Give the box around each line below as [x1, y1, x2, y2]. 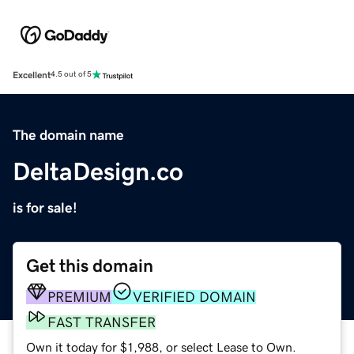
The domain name [13, 127, 124, 142]
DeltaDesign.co [13, 158, 183, 184]
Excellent [13, 70, 51, 80]
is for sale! [13, 200, 77, 215]
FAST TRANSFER [47, 314, 156, 330]
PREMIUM [47, 289, 111, 304]
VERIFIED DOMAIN [133, 289, 256, 304]
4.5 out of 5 [51, 70, 92, 79]
